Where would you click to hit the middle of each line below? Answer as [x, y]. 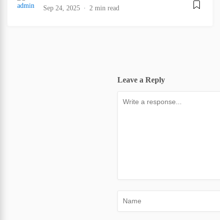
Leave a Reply [141, 80]
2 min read [104, 8]
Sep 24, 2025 [62, 8]
